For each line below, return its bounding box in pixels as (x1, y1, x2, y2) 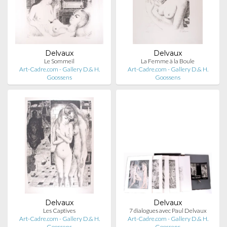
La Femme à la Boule (141, 57, 195, 65)
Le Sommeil (44, 57, 74, 65)
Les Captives (43, 207, 75, 214)
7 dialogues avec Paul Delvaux (129, 207, 207, 214)
